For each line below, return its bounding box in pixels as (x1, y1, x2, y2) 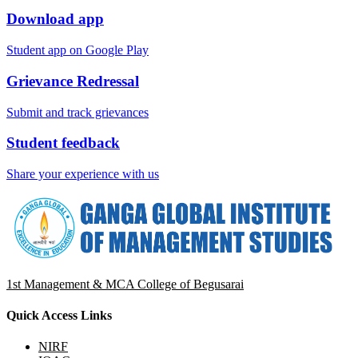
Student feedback (6, 134, 120, 152)
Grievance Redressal (6, 72, 139, 89)
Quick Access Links (6, 308, 112, 322)
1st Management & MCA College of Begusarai (6, 276, 244, 291)
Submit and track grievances (6, 105, 149, 119)
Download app (6, 10, 104, 28)
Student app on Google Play (6, 43, 149, 58)
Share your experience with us (6, 167, 159, 181)
